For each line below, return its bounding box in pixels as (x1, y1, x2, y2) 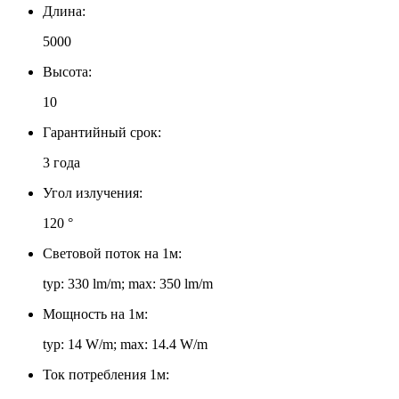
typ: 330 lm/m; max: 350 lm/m (43, 275, 213, 291)
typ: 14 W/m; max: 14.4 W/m (43, 336, 208, 352)
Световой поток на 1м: (43, 245, 182, 261)
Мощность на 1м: (43, 305, 148, 322)
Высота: (43, 63, 92, 79)
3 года (43, 154, 80, 170)
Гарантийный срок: (43, 124, 161, 140)
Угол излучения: (43, 184, 142, 200)
